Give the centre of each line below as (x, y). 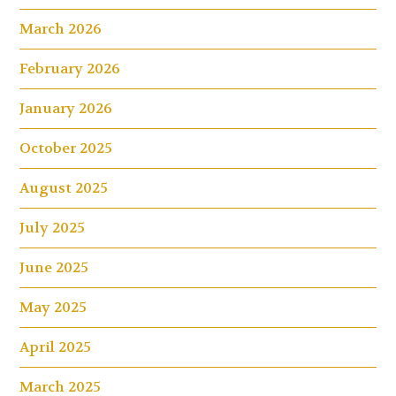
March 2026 (61, 28)
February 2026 (70, 68)
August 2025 (64, 187)
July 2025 (53, 227)
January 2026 (66, 108)
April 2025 (56, 346)
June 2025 (54, 267)
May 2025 (53, 307)
